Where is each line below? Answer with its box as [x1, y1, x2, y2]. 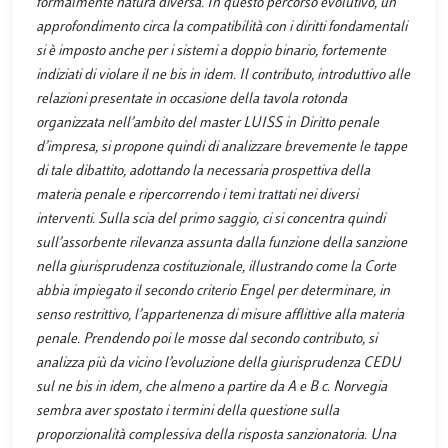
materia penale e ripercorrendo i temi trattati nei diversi [36, 187, 358, 203]
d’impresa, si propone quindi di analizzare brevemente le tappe [36, 139, 407, 155]
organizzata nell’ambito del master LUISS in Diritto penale [36, 115, 379, 131]
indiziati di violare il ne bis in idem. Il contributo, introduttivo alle [36, 67, 410, 83]
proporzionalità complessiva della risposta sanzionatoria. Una [36, 427, 396, 443]
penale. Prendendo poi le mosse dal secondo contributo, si [36, 331, 377, 347]
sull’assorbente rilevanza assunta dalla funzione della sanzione [36, 235, 407, 251]
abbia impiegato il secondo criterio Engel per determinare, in [36, 283, 390, 299]
